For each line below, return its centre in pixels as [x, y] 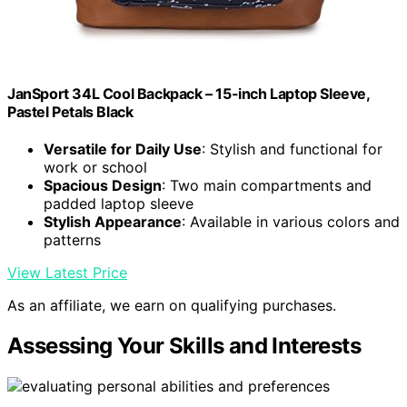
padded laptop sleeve [119, 204]
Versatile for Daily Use [123, 149]
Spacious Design [103, 186]
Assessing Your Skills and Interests [184, 346]
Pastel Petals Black [70, 111]
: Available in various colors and [291, 222]
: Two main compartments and [267, 186]
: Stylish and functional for [292, 149]
